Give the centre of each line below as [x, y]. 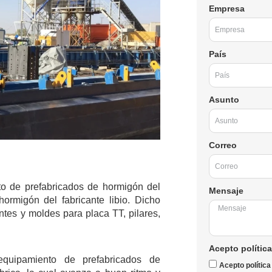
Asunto [224, 99]
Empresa [226, 8]
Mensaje [226, 190]
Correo [223, 145]
